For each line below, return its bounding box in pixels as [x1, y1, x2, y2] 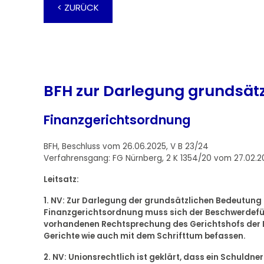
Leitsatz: [43, 174, 79, 186]
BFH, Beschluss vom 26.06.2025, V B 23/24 [43, 141, 209, 153]
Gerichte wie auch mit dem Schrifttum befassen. [43, 230, 246, 242]
